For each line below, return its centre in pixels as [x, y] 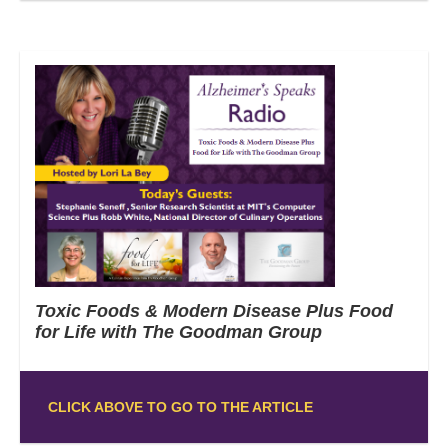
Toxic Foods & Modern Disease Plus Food [214, 310]
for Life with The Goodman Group [178, 331]
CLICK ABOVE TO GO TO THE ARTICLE [180, 406]
